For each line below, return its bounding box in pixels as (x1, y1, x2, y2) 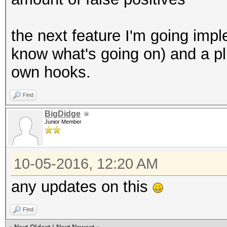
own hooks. (11, 63, 91, 81)
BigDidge (45, 109, 81, 118)
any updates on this (11, 178, 153, 196)
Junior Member (45, 119, 82, 125)
